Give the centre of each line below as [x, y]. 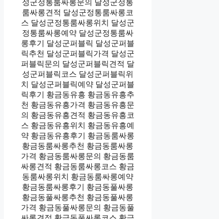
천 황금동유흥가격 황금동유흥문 [78, 105]
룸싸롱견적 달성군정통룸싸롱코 [78, 12]
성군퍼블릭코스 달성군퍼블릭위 [78, 74]
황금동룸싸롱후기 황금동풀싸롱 [78, 187]
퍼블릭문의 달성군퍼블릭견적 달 [78, 64]
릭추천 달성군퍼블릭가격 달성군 [78, 53]
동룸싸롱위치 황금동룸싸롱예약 [78, 176]
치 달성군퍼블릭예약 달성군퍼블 [78, 84]
